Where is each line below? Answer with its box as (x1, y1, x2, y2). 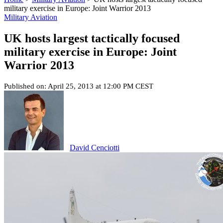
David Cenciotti (70, 143, 119, 152)
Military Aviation (4, 13, 57, 21)
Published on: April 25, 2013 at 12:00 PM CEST (4, 82, 153, 90)
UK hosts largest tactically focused (4, 31, 180, 45)
